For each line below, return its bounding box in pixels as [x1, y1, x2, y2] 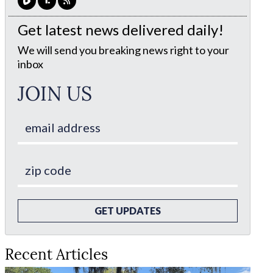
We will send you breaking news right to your [17, 43, 229, 57]
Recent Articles [4, 243, 108, 264]
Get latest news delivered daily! [17, 21, 224, 38]
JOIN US [17, 79, 92, 106]
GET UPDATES [94, 205, 161, 216]
